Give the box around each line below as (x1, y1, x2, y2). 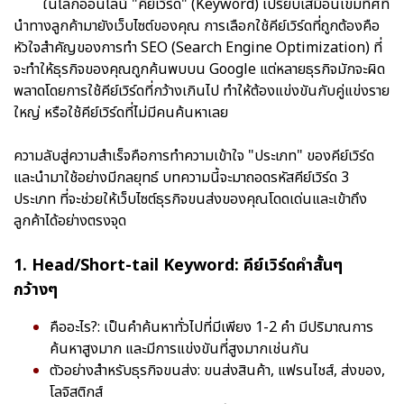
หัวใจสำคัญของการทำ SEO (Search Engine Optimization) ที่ (14, 36, 382, 59)
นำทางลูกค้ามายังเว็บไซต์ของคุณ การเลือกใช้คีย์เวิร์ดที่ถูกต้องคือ (14, 14, 380, 37)
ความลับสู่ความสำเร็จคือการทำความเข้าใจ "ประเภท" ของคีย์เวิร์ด (14, 144, 374, 167)
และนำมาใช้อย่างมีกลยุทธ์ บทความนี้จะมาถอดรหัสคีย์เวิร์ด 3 (14, 166, 349, 188)
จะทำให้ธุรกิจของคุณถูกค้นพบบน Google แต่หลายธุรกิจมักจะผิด (14, 58, 385, 80)
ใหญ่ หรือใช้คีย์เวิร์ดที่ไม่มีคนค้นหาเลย (14, 101, 228, 124)
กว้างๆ (14, 277, 58, 302)
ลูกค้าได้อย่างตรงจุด (14, 209, 126, 232)
